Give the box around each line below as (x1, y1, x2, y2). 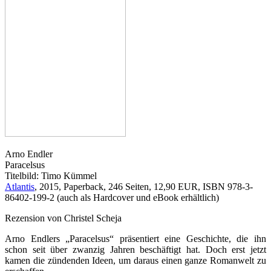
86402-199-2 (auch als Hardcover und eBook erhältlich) (5, 192, 219, 203)
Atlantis (5, 181, 34, 192)
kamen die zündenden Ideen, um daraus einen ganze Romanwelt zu (5, 255, 266, 266)
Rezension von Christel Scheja (5, 213, 122, 224)
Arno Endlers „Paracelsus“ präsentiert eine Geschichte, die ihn (5, 233, 266, 244)
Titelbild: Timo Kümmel (5, 171, 97, 181)
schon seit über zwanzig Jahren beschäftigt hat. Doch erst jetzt (5, 244, 266, 255)
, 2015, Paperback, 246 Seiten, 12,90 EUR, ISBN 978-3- (34, 181, 253, 192)
